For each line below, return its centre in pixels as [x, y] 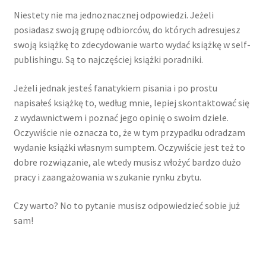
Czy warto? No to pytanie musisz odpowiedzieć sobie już [126, 205]
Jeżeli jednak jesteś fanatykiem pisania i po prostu [115, 88]
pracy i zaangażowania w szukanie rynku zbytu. [107, 177]
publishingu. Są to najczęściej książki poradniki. [108, 60]
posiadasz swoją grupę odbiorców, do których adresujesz [127, 30]
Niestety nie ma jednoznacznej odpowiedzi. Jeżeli [113, 15]
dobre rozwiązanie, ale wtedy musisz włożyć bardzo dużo [127, 162]
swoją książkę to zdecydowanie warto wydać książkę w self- [132, 45]
